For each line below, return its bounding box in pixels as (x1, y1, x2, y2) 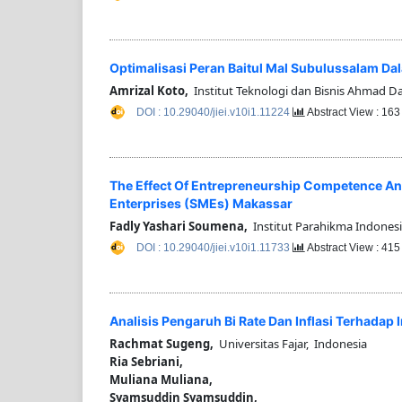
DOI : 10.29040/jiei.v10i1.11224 (136, 105, 293, 118)
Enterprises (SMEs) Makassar (109, 195, 293, 211)
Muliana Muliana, (109, 371, 213, 389)
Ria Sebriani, (109, 354, 183, 371)
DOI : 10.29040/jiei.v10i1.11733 (136, 240, 293, 254)
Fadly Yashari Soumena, (109, 217, 248, 234)
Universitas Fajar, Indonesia (214, 336, 367, 353)
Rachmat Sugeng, (109, 336, 214, 353)
